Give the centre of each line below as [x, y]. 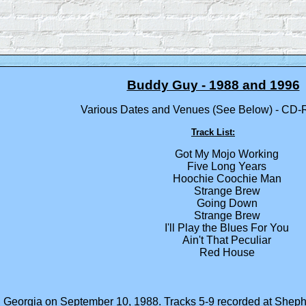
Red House [227, 252]
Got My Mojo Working [227, 154]
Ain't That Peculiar [227, 240]
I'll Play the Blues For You [227, 228]
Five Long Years [227, 166]
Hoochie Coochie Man [227, 179]
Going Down [227, 203]
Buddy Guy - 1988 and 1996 [213, 85]
